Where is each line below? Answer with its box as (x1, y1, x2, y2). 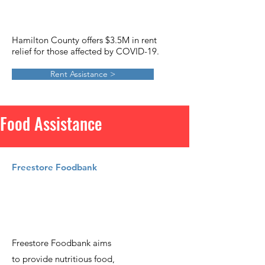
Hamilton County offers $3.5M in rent (12, 34, 157, 46)
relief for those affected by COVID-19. (12, 46, 159, 57)
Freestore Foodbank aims (12, 237, 111, 248)
